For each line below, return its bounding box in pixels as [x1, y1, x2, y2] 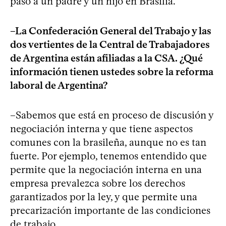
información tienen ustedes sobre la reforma [10, 65, 213, 78]
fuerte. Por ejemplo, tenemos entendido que [10, 149, 207, 162]
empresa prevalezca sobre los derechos [10, 177, 185, 189]
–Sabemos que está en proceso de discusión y [10, 108, 213, 121]
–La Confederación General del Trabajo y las [10, 24, 211, 37]
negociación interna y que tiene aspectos [10, 122, 193, 135]
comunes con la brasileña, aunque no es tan [10, 136, 206, 148]
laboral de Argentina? [10, 79, 107, 91]
